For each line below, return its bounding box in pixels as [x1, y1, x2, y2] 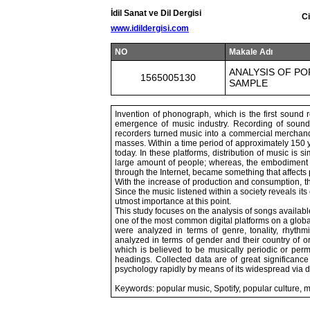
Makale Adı [229, 47, 273, 57]
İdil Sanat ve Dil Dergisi [111, 8, 201, 18]
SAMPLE [229, 77, 268, 89]
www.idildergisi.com [111, 24, 189, 33]
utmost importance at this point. [115, 197, 231, 206]
